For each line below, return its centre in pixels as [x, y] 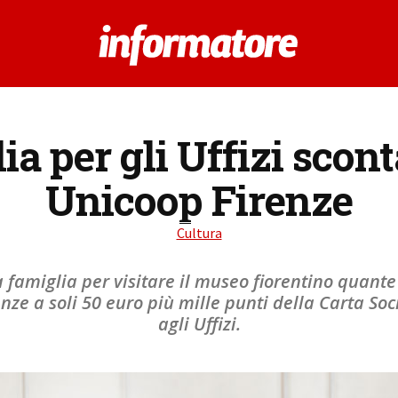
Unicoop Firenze [199, 200]
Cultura [199, 233]
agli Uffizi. [199, 324]
